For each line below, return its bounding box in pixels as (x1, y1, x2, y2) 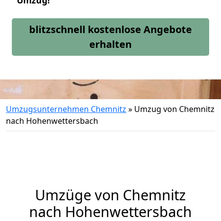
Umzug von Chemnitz (134, 104, 215, 114)
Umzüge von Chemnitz (35, 185, 186, 204)
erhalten (89, 37, 132, 51)
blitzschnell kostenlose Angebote (29, 23, 192, 36)
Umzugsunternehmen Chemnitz (6, 104, 126, 114)
